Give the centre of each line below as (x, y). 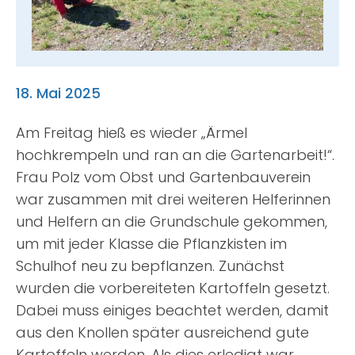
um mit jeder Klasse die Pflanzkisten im (151, 244)
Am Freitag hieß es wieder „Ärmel (131, 133)
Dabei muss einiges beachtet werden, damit (172, 311)
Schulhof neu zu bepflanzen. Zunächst (150, 266)
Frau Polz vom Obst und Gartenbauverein (163, 177)
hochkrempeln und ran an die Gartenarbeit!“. (175, 155)
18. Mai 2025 (58, 94)
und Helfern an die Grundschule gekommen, (171, 222)
